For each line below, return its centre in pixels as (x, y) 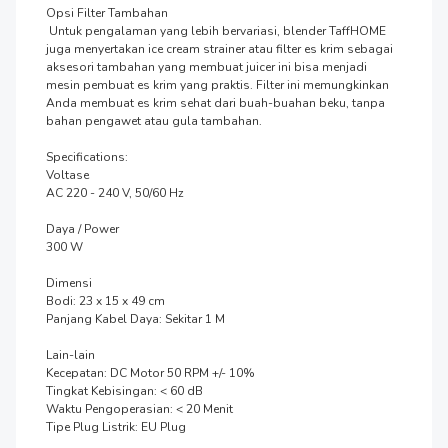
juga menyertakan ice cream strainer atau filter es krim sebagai (219, 48)
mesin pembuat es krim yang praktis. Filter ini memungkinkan (217, 84)
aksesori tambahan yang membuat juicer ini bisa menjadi (206, 66)
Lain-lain (70, 354)
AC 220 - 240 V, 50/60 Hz (115, 192)
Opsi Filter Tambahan (107, 12)
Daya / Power (82, 228)
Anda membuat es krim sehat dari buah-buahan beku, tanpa (215, 102)
